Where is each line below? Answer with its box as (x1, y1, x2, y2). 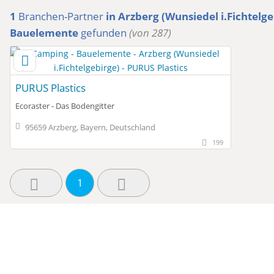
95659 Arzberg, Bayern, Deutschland (24, 122, 155, 133)
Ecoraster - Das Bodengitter (15, 100, 114, 111)
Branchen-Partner (16, 9, 106, 24)
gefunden (81, 26, 127, 40)
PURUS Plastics (15, 81, 86, 95)
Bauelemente (10, 26, 78, 40)
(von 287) (129, 26, 171, 40)
